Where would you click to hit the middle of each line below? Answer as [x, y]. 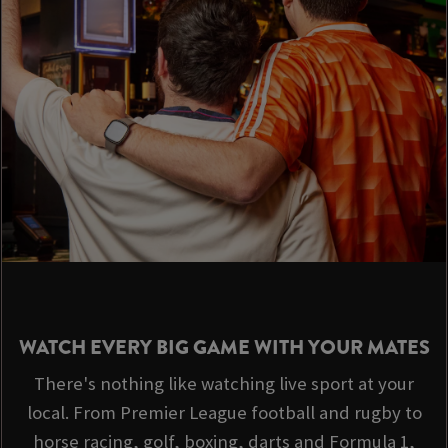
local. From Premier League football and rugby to [224, 413]
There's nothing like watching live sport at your [224, 384]
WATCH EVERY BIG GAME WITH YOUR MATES [224, 348]
